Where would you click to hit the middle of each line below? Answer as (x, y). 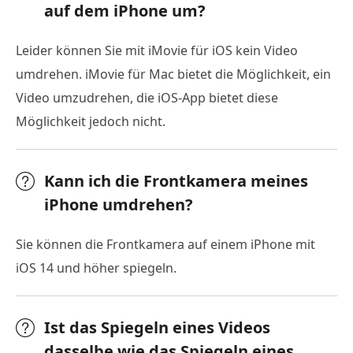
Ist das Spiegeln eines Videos (157, 328)
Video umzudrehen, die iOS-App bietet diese (147, 98)
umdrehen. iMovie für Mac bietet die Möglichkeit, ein (173, 74)
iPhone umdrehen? (119, 205)
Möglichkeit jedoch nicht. (91, 122)
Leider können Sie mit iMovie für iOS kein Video (157, 51)
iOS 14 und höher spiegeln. (96, 268)
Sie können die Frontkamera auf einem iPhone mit (165, 245)
